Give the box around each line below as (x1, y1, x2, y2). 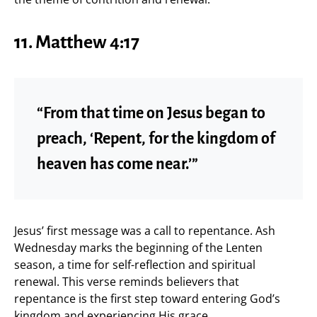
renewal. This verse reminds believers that (14, 273, 239, 289)
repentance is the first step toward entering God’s (14, 290, 280, 306)
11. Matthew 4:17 (14, 32, 139, 52)
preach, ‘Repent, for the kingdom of (37, 129, 275, 147)
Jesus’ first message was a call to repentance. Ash (14, 222, 275, 238)
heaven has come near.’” (37, 155, 198, 173)
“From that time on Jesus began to (37, 104, 265, 122)
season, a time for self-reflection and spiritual (14, 256, 255, 272)
